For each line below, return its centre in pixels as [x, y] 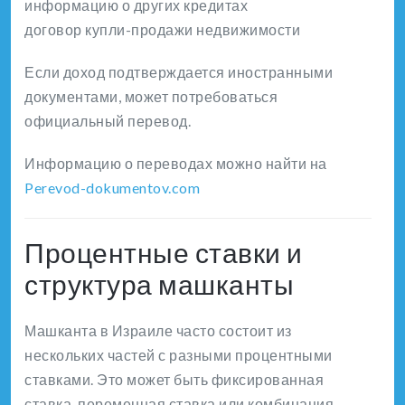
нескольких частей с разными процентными [179, 355]
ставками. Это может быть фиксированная [174, 380]
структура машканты [159, 284]
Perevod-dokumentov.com [112, 188]
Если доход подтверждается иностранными [179, 72]
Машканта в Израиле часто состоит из [158, 331]
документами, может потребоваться [151, 97]
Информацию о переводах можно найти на [176, 164]
